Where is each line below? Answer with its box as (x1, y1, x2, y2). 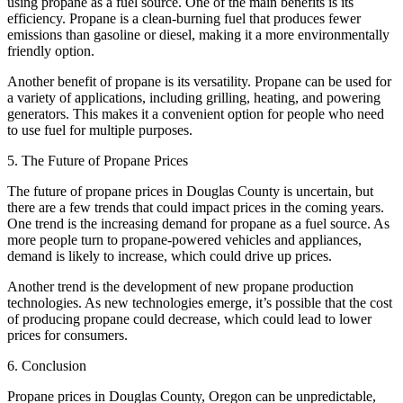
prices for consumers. (7, 327, 128, 344)
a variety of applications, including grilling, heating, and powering (7, 90, 381, 106)
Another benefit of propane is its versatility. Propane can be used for (7, 74, 391, 90)
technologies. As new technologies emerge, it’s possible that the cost (7, 295, 392, 311)
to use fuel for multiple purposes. (7, 122, 193, 139)
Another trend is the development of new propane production (7, 279, 354, 295)
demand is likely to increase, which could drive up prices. (7, 248, 332, 264)
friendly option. (7, 43, 94, 59)
